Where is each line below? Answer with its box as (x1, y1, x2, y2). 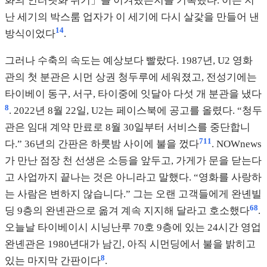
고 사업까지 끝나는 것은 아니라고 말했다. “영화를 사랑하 (5, 172, 262, 184)
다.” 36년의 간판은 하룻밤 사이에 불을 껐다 (5, 138, 199, 150)
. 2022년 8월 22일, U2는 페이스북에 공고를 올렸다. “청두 (9, 105, 262, 117)
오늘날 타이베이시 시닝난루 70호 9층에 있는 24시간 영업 (5, 222, 261, 234)
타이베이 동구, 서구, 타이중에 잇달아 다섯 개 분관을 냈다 (5, 88, 262, 100)
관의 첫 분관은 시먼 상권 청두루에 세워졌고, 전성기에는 (5, 72, 257, 83)
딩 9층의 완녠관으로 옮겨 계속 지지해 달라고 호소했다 (5, 205, 250, 217)
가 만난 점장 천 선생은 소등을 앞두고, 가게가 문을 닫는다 (5, 155, 262, 167)
